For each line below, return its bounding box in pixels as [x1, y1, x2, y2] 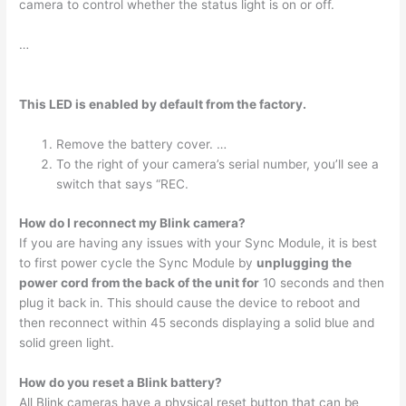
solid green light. [19, 334, 115, 350]
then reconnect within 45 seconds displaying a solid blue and [19, 314, 375, 330]
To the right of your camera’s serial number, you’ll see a [56, 157, 380, 172]
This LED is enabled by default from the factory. [19, 97, 307, 112]
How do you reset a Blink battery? [19, 374, 223, 390]
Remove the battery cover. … [56, 137, 227, 152]
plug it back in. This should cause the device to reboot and [19, 295, 361, 310]
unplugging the [256, 255, 353, 270]
